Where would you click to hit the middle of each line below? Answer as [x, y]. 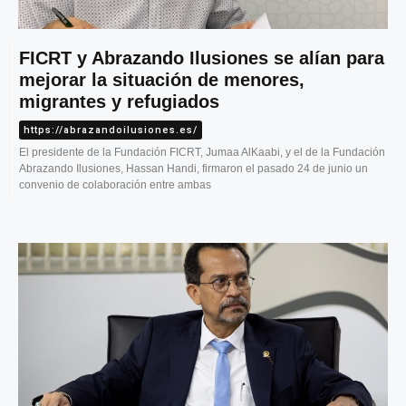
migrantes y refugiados [119, 102]
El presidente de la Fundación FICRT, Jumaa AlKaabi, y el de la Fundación [202, 153]
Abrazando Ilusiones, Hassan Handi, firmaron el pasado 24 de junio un [193, 169]
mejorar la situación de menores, [162, 80]
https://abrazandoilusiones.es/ [111, 130]
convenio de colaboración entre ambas [115, 185]
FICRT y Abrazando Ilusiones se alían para [202, 58]
